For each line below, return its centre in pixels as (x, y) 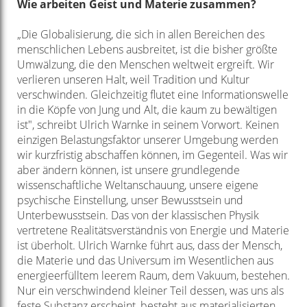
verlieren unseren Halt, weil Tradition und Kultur (133, 80)
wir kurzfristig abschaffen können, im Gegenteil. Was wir (152, 155)
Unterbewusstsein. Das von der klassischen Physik (138, 216)
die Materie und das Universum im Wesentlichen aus (145, 261)
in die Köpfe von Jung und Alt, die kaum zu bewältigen (147, 110)
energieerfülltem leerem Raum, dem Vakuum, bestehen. (153, 276)
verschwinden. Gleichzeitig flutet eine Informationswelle (152, 95)
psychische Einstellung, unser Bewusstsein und (130, 200)
